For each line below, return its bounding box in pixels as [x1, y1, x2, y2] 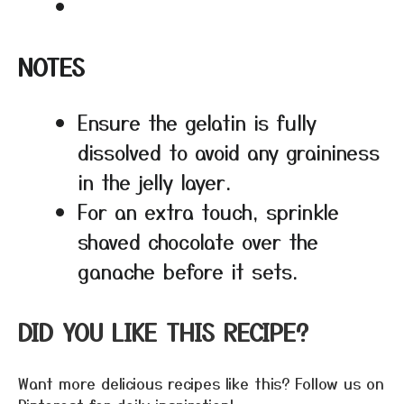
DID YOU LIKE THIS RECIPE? [18, 315, 308, 349]
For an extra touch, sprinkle [78, 197, 339, 226]
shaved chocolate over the [78, 226, 318, 256]
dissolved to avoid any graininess [78, 137, 380, 167]
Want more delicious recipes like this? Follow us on [18, 372, 384, 395]
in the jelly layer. [78, 167, 231, 197]
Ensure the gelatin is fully [78, 107, 317, 137]
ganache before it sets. [78, 256, 298, 286]
